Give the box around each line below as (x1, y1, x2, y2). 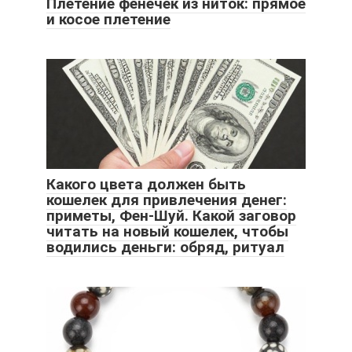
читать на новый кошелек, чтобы (46, 222, 288, 241)
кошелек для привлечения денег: (46, 191, 287, 210)
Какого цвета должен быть (46, 175, 246, 194)
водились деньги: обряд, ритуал (46, 238, 284, 257)
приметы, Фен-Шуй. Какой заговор (46, 207, 296, 225)
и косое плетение (46, 10, 170, 29)
